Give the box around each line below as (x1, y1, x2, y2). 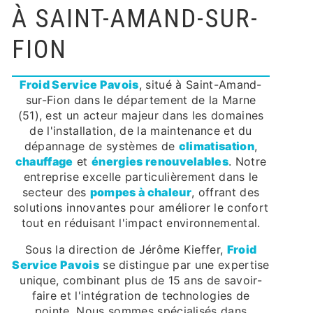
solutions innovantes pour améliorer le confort (13, 201, 269, 214)
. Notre (228, 154, 267, 168)
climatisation (178, 139, 255, 153)
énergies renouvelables (92, 154, 229, 168)
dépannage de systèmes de (24, 139, 179, 153)
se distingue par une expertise (99, 258, 270, 272)
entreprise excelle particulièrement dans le (23, 170, 259, 184)
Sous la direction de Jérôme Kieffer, (24, 242, 227, 256)
